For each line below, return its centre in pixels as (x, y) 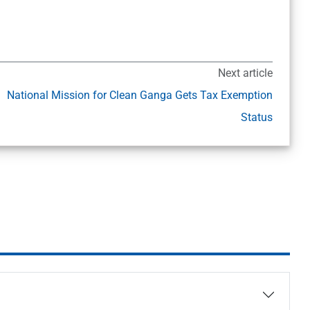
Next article (245, 73)
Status (256, 118)
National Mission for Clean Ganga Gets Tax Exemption (139, 95)
